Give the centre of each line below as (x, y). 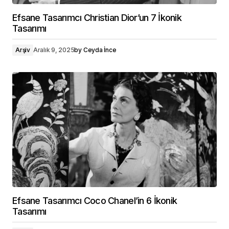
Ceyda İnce (100, 50)
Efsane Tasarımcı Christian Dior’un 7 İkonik (97, 18)
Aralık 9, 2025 (54, 50)
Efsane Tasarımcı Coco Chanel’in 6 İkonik (95, 201)
